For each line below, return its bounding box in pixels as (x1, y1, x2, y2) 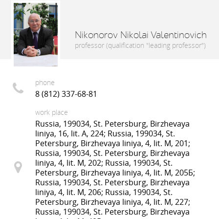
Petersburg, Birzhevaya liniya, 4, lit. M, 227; (35, 196, 191, 207)
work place (35, 107, 68, 117)
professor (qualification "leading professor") (74, 40, 206, 50)
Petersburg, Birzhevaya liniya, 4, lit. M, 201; (35, 137, 191, 149)
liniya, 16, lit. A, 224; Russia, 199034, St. (35, 128, 175, 139)
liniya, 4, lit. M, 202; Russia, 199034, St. (35, 157, 173, 168)
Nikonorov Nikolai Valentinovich (74, 29, 207, 41)
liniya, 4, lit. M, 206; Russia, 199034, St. (35, 186, 173, 197)
